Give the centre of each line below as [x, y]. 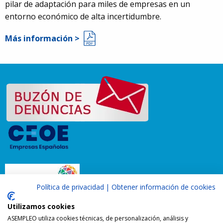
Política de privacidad [70, 187]
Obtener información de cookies [164, 187]
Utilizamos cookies [41, 206]
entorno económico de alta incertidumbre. [83, 16]
